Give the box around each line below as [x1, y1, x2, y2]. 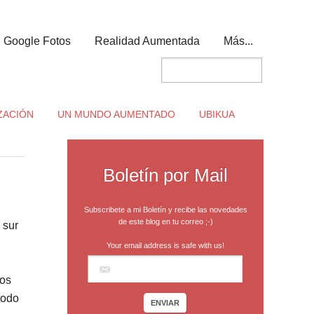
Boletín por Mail [103, 165, 228, 186]
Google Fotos [4, 35, 71, 47]
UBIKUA [198, 109, 235, 120]
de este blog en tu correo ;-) [118, 217, 213, 226]
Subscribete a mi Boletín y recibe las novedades [83, 205, 247, 214]
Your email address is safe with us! [107, 241, 224, 250]
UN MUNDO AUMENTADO [57, 109, 175, 120]
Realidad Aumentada [95, 35, 200, 47]
